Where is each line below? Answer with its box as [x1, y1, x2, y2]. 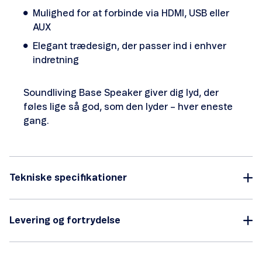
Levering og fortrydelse [9, 216, 120, 225]
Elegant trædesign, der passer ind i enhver [33, 42, 226, 51]
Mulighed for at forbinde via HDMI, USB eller [33, 9, 229, 18]
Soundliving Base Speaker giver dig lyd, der [23, 88, 219, 98]
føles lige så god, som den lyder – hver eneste [23, 102, 233, 112]
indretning [33, 56, 79, 65]
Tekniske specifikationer [9, 173, 127, 182]
